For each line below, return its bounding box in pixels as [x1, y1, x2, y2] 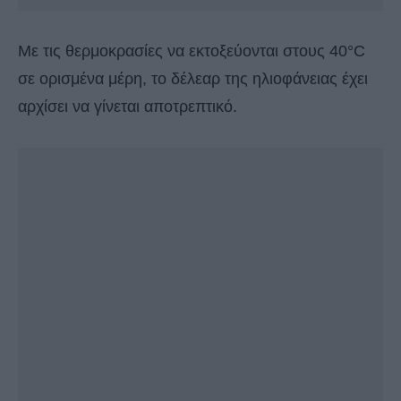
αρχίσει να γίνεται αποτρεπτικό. [18, 98, 237, 116]
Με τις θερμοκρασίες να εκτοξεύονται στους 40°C [18, 42, 365, 61]
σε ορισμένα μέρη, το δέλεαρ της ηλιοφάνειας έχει [18, 70, 368, 89]
